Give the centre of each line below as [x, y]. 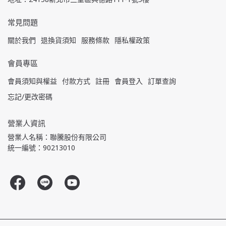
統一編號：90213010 [41, 148]
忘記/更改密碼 [30, 97]
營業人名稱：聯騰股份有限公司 [57, 137]
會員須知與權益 [32, 81]
